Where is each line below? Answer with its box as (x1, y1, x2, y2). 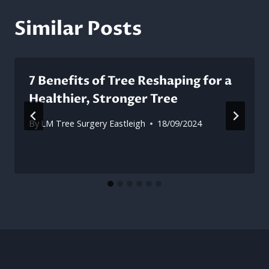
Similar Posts (14, 16, 142, 42)
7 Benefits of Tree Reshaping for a (29, 73, 232, 89)
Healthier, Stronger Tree (29, 91, 178, 107)
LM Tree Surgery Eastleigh (41, 118, 146, 130)
